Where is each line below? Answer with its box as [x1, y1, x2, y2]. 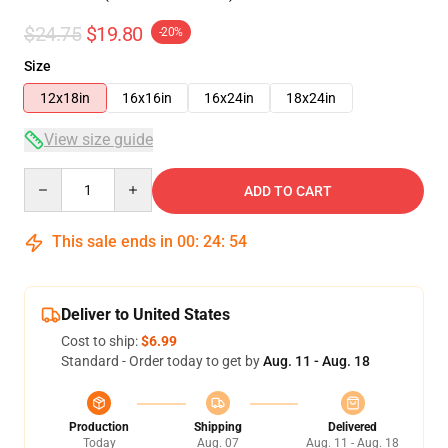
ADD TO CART [244, 183, 332, 199]
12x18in [40, 90, 90, 106]
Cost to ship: [61, 333, 141, 349]
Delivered [328, 420, 377, 434]
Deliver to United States [61, 305, 230, 324]
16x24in [204, 90, 254, 106]
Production [69, 420, 129, 434]
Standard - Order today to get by [61, 353, 263, 369]
